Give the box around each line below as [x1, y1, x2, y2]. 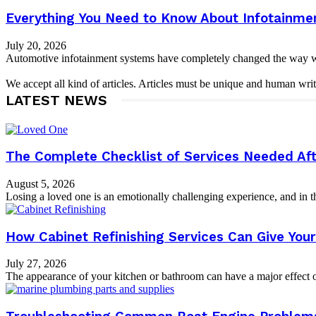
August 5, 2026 [6, 178, 75, 190]
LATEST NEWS [6, 91, 107, 109]
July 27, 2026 [6, 257, 66, 270]
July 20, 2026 [6, 39, 66, 51]
